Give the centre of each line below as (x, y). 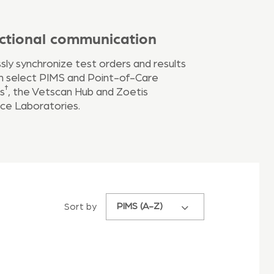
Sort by (80, 207)
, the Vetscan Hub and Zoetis (78, 93)
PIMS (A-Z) (139, 207)
